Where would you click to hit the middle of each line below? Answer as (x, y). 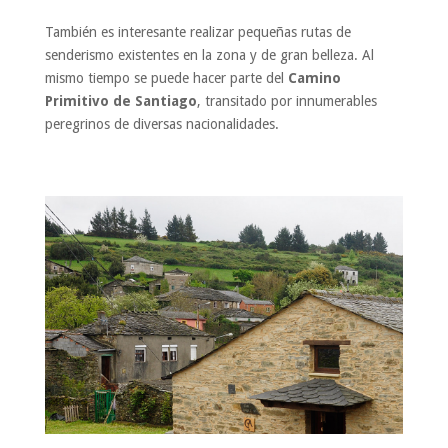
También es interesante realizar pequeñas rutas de (197, 31)
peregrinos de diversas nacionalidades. (161, 123)
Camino (314, 77)
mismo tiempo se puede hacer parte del (166, 77)
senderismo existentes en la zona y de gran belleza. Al (209, 54)
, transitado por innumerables (286, 100)
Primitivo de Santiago (120, 100)
